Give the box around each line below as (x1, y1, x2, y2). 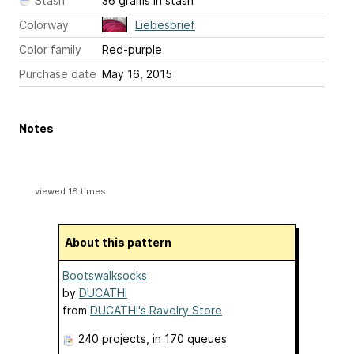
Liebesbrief (135, 18, 195, 32)
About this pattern (73, 235, 171, 249)
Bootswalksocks (62, 269, 147, 282)
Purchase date (19, 67, 96, 81)
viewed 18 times (34, 186, 106, 197)
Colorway (19, 18, 69, 32)
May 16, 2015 (102, 67, 172, 81)
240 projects (78, 332, 146, 345)
